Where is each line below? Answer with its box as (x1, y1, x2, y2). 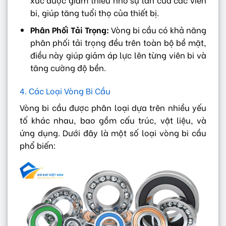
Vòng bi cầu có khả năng (108, 24, 207, 36)
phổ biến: (20, 139, 56, 151)
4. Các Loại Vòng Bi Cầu (20, 84, 110, 96)
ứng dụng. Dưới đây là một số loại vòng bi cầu (20, 126, 206, 138)
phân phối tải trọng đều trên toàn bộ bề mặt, (30, 36, 206, 48)
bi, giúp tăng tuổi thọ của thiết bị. (30, 6, 159, 18)
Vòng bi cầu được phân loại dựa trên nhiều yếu (20, 101, 206, 113)
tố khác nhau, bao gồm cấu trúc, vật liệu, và (20, 114, 206, 126)
